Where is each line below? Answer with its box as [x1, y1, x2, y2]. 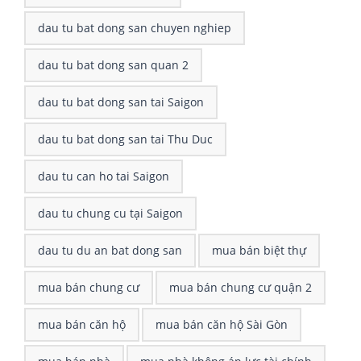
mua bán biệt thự [212, 242, 306, 258]
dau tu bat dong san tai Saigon [38, 93, 204, 110]
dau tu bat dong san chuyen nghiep [38, 19, 231, 35]
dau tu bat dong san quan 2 [38, 56, 189, 73]
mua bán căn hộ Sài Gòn [156, 316, 288, 332]
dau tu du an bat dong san [38, 242, 182, 258]
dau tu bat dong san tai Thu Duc [38, 131, 213, 147]
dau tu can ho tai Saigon [38, 168, 169, 184]
